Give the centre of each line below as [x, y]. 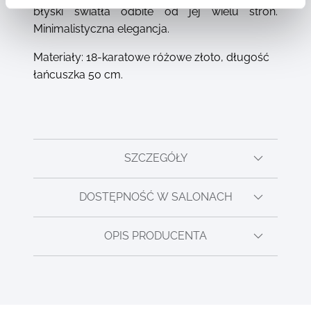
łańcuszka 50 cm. [78, 74]
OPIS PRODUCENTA [155, 236]
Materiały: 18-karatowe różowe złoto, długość [151, 57]
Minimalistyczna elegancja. [101, 28]
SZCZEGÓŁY [155, 158]
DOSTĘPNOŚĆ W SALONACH [155, 197]
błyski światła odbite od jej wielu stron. [155, 11]
